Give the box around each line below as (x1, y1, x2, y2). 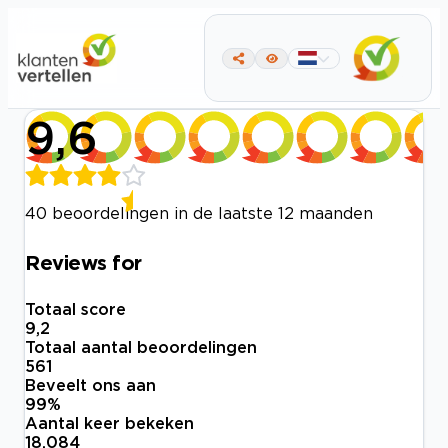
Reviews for (25, 250, 142, 273)
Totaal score (25, 300, 126, 319)
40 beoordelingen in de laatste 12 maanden (25, 204, 373, 222)
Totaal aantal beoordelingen (25, 338, 257, 357)
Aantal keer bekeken (25, 414, 194, 433)
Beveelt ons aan (25, 376, 156, 395)
